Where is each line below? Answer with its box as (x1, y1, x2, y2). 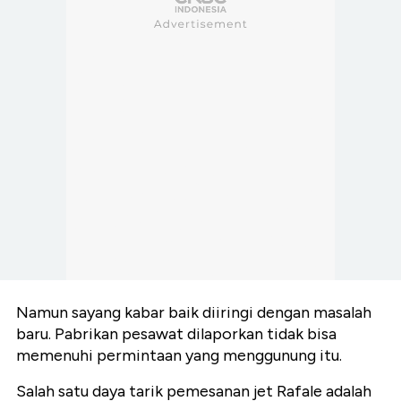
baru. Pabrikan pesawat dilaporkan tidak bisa (16, 324, 337, 345)
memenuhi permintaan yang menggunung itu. (16, 346, 342, 366)
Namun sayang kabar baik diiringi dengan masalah (16, 303, 371, 323)
